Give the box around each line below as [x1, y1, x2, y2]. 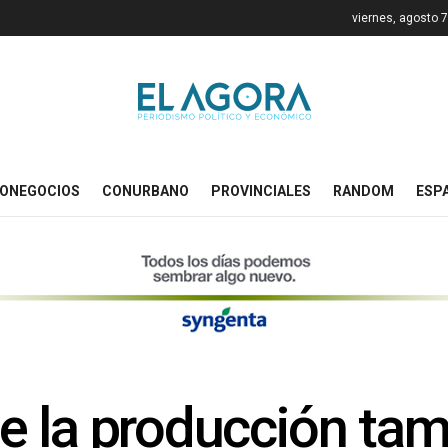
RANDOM [333, 183, 394, 199]
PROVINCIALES [211, 183, 311, 199]
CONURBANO [102, 183, 189, 199]
